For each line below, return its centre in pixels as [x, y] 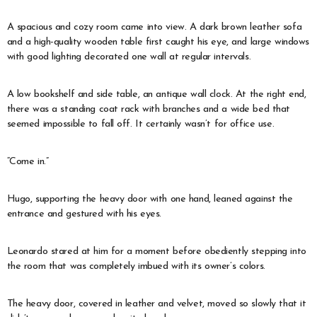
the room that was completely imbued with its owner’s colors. [136, 266]
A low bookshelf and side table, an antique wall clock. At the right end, [156, 94]
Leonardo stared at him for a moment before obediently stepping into [156, 251]
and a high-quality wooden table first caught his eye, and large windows [158, 42]
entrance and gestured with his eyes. [84, 214]
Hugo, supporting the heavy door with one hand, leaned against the [150, 199]
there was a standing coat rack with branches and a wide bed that [148, 109]
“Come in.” [28, 161]
